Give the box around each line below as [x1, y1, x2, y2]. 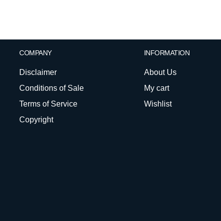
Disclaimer [19, 68, 57, 76]
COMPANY [19, 49, 52, 57]
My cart [144, 84, 169, 92]
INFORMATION [144, 49, 190, 57]
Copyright [19, 115, 54, 124]
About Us [144, 68, 177, 76]
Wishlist [144, 100, 172, 108]
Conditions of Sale [19, 84, 84, 92]
